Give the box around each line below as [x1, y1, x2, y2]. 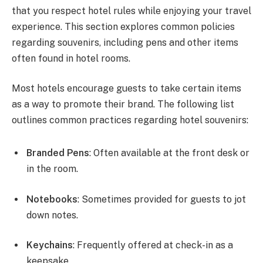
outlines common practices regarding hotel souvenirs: [12, 114, 248, 126]
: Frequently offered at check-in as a [73, 240, 233, 251]
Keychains [26, 240, 73, 251]
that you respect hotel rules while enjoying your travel [12, 5, 251, 16]
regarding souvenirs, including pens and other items [12, 36, 238, 48]
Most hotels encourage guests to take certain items [12, 83, 241, 95]
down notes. [26, 209, 78, 221]
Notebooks [26, 193, 77, 205]
